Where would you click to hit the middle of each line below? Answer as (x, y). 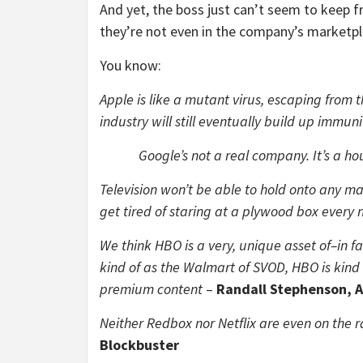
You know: (130, 65)
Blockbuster (139, 345)
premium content (151, 289)
